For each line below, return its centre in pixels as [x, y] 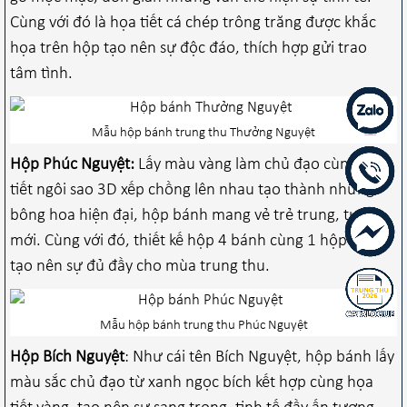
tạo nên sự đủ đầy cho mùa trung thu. [140, 266]
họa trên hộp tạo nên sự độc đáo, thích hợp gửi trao [189, 48]
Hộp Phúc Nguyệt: [72, 164]
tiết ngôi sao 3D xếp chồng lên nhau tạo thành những [192, 190]
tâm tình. [43, 74]
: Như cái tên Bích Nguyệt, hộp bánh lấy [259, 357]
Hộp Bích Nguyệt [67, 357]
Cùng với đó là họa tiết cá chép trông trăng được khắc [193, 23]
